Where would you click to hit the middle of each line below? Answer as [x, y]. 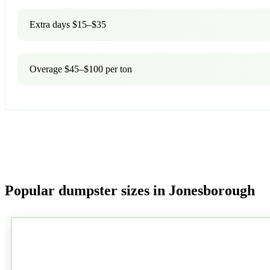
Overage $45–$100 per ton [81, 69]
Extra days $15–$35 [68, 24]
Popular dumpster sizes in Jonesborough [130, 190]
